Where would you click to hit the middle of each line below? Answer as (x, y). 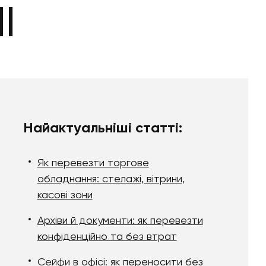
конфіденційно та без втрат (107, 236)
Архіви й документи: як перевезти (120, 220)
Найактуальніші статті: (102, 128)
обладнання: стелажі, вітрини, (111, 179)
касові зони (65, 195)
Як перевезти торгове (93, 163)
